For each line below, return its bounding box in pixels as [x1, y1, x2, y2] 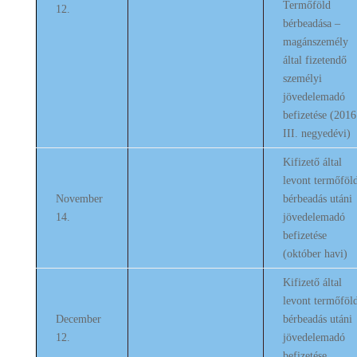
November [55, 193, 103, 205]
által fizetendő [282, 54, 347, 66]
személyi [282, 73, 322, 84]
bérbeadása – [282, 18, 340, 29]
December [55, 313, 101, 325]
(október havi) [282, 248, 347, 260]
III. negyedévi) [282, 127, 351, 139]
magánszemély [282, 36, 348, 48]
